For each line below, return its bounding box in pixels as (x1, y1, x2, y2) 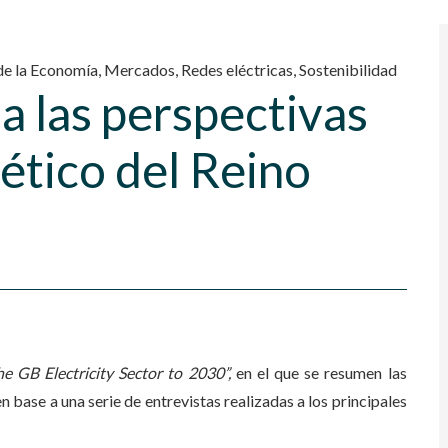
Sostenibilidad (299, 60, 397, 79)
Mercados (104, 60, 175, 79)
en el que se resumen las (230, 363, 407, 382)
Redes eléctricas (181, 60, 293, 79)
